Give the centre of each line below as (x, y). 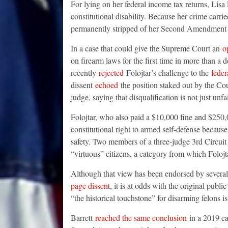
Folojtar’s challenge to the (167, 73)
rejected (111, 73)
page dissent (90, 186)
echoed (106, 85)
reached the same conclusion (141, 218)
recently (84, 73)
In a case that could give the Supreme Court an (146, 48)
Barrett (83, 218)
